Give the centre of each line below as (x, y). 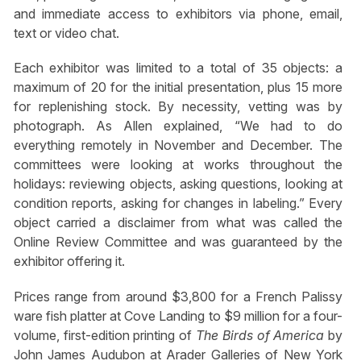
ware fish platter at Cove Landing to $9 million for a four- (178, 315)
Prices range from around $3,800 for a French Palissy (178, 296)
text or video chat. (66, 33)
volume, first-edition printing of (104, 335)
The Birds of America (260, 335)
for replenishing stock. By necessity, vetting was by (178, 107)
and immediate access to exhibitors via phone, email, (178, 14)
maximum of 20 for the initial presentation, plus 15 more (178, 87)
